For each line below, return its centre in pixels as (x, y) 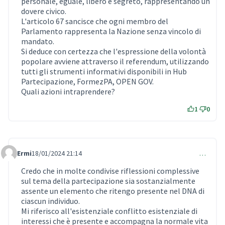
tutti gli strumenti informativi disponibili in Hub (104, 72)
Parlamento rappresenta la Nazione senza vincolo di (111, 31)
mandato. (38, 41)
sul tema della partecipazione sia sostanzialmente (108, 181)
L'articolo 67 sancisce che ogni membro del (95, 21)
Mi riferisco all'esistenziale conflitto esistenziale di (109, 211)
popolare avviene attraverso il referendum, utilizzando (115, 62)
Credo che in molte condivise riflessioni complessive (110, 171)
